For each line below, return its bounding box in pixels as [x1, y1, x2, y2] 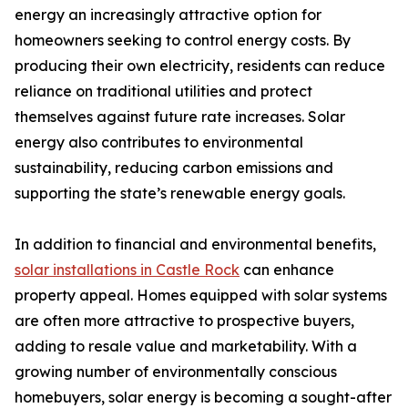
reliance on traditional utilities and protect [15, 82, 312, 101]
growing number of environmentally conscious [15, 362, 337, 382]
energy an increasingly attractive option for [15, 5, 321, 25]
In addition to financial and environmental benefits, [15, 235, 376, 254]
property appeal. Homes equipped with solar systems [15, 286, 387, 305]
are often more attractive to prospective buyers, [15, 311, 354, 331]
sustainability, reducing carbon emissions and [15, 158, 333, 178]
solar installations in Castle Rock [15, 260, 240, 280]
